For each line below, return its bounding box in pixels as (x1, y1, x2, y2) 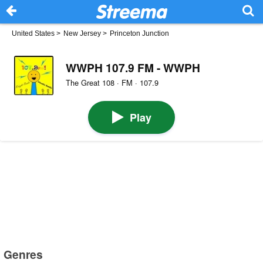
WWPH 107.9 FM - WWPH (65, 59, 200, 76)
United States (12, 29, 55, 38)
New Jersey (63, 29, 101, 38)
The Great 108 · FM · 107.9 (65, 77, 159, 89)
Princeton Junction (110, 29, 169, 38)
